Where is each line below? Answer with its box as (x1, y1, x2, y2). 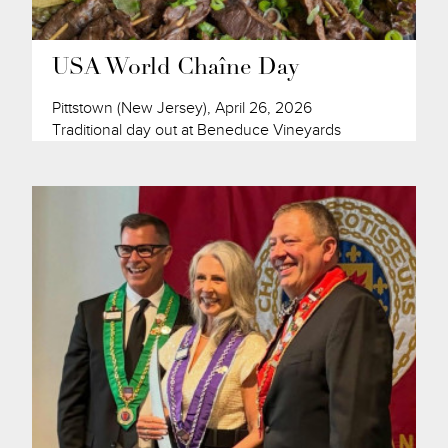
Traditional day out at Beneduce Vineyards (52, 120, 342, 141)
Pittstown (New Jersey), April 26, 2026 (52, 98, 313, 119)
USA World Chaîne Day (52, 57, 300, 81)
